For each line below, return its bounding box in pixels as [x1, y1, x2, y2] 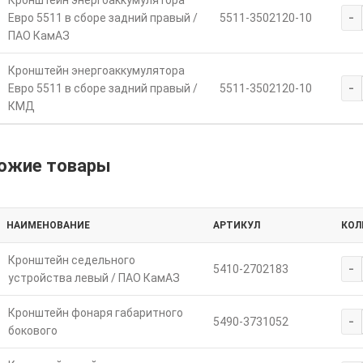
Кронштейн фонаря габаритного [7, 306, 183, 320]
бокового [7, 324, 58, 338]
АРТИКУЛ [212, 220, 260, 232]
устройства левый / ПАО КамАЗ [7, 271, 180, 285]
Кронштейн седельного [7, 254, 135, 267]
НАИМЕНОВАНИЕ [6, 220, 90, 232]
